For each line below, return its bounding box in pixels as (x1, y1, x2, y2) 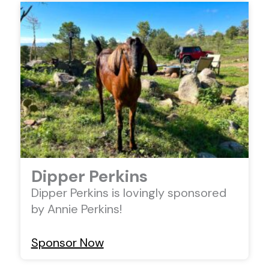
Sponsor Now (31, 234, 104, 250)
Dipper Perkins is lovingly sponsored (31, 184, 226, 201)
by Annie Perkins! (31, 201, 122, 217)
